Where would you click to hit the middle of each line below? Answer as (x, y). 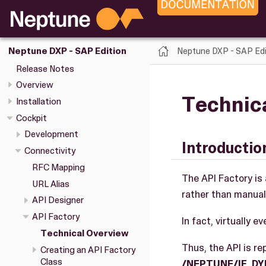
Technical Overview (84, 233)
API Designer (58, 200)
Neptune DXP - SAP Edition (67, 51)
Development (51, 134)
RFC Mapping (58, 167)
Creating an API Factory (88, 250)
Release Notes (45, 69)
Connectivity (50, 151)
